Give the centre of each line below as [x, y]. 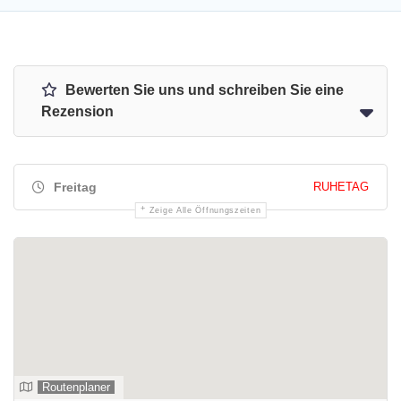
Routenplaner [76, 387]
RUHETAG [341, 187]
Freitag [73, 187]
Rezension [77, 111]
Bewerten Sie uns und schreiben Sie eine [203, 90]
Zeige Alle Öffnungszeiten [205, 210]
